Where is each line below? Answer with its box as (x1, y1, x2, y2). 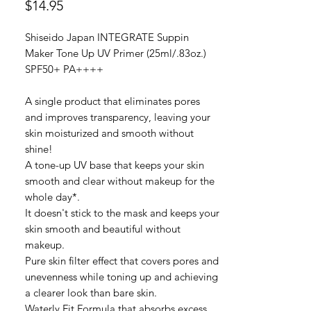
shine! (25, 142, 53, 155)
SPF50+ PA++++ (25, 62, 103, 76)
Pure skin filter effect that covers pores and (25, 254, 219, 267)
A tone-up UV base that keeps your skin (25, 158, 204, 171)
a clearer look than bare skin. (25, 286, 157, 299)
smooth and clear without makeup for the (25, 174, 215, 187)
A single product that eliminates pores (25, 94, 200, 108)
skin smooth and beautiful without (25, 222, 180, 235)
